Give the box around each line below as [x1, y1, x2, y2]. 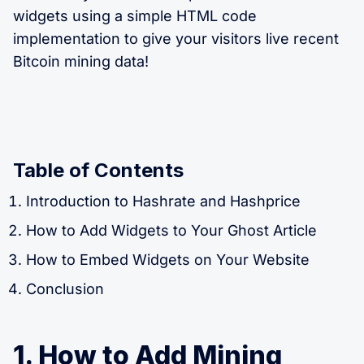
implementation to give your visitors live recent [13, 29, 339, 47]
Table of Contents [13, 158, 184, 182]
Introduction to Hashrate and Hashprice [26, 192, 301, 210]
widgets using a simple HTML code [13, 6, 257, 24]
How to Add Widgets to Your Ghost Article [26, 221, 317, 239]
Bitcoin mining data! [13, 52, 149, 70]
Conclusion [26, 279, 104, 297]
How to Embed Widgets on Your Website [26, 250, 310, 268]
